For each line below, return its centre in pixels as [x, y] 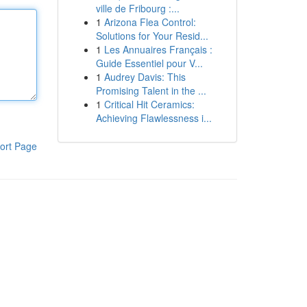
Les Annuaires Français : [158, 49]
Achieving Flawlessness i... [153, 118]
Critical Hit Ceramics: [149, 104]
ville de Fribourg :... [137, 8]
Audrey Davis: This [145, 77]
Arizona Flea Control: [150, 22]
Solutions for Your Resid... [152, 36]
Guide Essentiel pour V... [149, 63]
